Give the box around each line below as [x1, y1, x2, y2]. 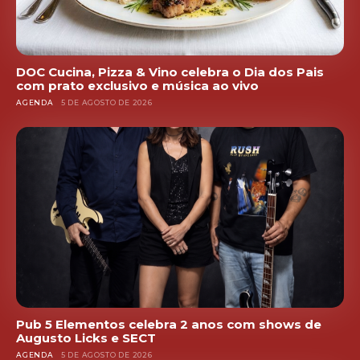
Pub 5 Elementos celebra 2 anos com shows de [16, 316, 321, 332]
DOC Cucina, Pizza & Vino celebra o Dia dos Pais [16, 64, 324, 80]
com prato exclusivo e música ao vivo [16, 78, 259, 94]
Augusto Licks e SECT [16, 329, 156, 346]
